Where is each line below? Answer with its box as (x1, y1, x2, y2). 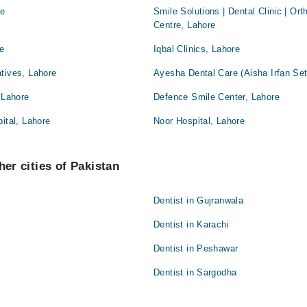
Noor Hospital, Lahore (153, 116, 245, 127)
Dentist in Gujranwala (153, 195, 244, 206)
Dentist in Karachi (153, 219, 230, 230)
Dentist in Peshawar (153, 243, 238, 254)
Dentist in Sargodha (153, 267, 237, 278)
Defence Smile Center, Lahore (153, 92, 280, 103)
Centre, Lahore (153, 20, 216, 31)
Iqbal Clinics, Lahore (153, 44, 241, 55)
